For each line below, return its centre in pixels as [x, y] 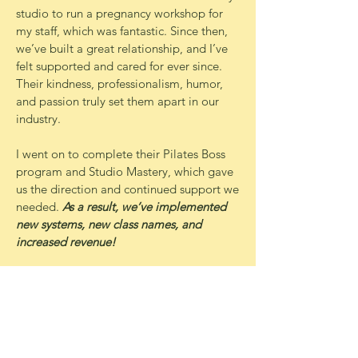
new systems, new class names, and [109, 224]
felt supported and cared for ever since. [119, 66]
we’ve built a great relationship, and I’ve [122, 48]
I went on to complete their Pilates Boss [121, 154]
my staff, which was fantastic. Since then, [122, 31]
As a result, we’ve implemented [144, 207]
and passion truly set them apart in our [117, 101]
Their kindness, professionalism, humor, [119, 84]
